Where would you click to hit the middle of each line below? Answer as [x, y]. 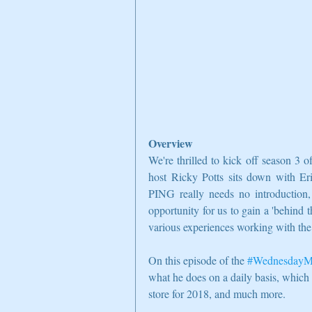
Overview [171, 143]
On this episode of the [198, 260]
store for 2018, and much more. [220, 294]
